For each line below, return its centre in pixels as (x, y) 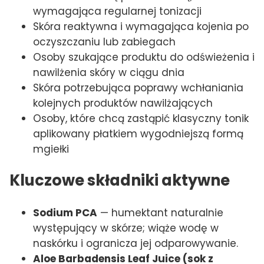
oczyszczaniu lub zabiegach (104, 42)
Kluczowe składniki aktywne (120, 181)
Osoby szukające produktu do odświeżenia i (144, 57)
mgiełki (51, 149)
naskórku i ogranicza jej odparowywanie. (136, 243)
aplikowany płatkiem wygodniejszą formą (138, 134)
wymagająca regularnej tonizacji (117, 11)
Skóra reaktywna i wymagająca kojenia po (141, 27)
